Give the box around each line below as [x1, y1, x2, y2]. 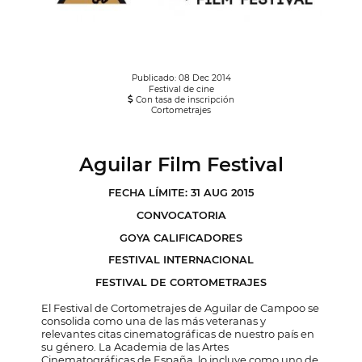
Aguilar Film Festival [78, 153, 284, 177]
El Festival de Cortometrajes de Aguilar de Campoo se [41, 301, 320, 315]
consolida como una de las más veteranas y [41, 314, 267, 328]
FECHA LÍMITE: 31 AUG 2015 [108, 187, 254, 200]
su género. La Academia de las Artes [41, 340, 229, 354]
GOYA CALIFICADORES [120, 231, 242, 244]
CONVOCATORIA [136, 208, 226, 221]
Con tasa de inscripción [133, 95, 234, 106]
